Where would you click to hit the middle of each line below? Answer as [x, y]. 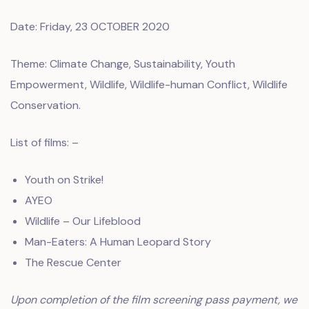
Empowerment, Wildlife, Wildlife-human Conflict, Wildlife [149, 84]
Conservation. [46, 105]
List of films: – [44, 142]
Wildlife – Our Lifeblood [82, 221]
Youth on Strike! [64, 180]
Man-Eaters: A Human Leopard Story [118, 242]
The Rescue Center [73, 262]
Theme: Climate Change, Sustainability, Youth [123, 64]
